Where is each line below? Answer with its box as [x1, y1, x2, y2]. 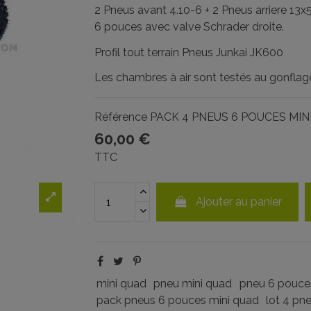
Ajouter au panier [195, 195, 282, 209]
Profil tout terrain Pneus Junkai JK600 [94, 45, 283, 59]
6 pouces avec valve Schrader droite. [94, 19, 284, 33]
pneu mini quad [153, 277, 233, 291]
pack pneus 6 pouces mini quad [96, 294, 259, 308]
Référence [94, 110, 147, 124]
